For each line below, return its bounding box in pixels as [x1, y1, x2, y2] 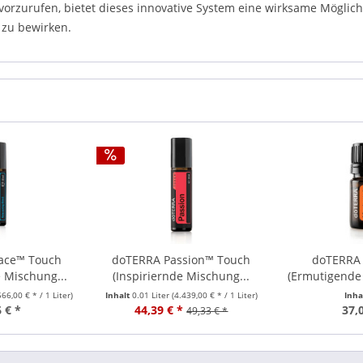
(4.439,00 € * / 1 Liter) [171, 289, 258, 301]
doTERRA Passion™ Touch [112, 252, 251, 267]
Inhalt [105, 289, 132, 301]
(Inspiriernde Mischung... [113, 268, 250, 284]
